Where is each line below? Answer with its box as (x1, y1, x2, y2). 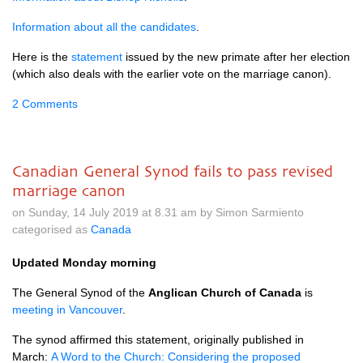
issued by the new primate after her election (122, 50, 350, 63)
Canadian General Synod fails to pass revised (12, 162, 333, 180)
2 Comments (12, 97, 78, 110)
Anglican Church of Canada (148, 286, 301, 299)
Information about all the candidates (12, 20, 196, 33)
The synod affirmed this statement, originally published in (12, 333, 304, 346)
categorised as (12, 223, 91, 236)
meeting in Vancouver (12, 303, 122, 316)
